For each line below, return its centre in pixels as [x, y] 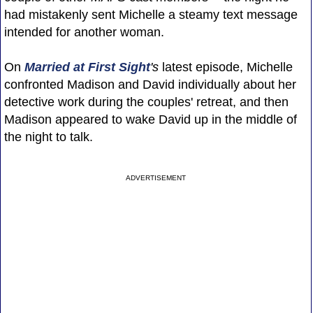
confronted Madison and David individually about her [150, 84]
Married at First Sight [87, 67]
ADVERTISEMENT [156, 177]
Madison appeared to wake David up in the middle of [150, 119]
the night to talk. [48, 137]
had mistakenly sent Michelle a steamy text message [151, 14]
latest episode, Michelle [225, 67]
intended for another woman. [84, 32]
